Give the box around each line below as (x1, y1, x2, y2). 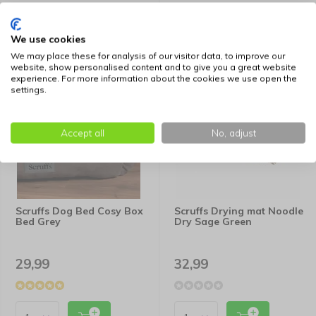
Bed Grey (16, 215, 61, 228)
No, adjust (211, 126, 256, 138)
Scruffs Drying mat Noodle (174, 205, 303, 217)
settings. (11, 84, 47, 95)
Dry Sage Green (174, 215, 252, 228)
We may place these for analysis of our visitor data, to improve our (11, 50, 285, 61)
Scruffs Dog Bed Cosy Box (16, 205, 143, 217)
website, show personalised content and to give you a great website (11, 61, 296, 72)
